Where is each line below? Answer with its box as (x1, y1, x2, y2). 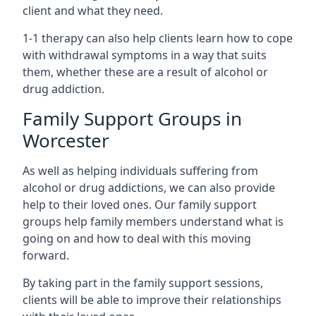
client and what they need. (23, 3, 163, 18)
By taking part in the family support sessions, (23, 275, 263, 291)
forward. (23, 248, 69, 263)
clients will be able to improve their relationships (23, 292, 281, 308)
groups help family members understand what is (23, 214, 284, 229)
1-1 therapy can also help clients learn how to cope (23, 30, 293, 46)
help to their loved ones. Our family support (23, 197, 257, 212)
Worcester (23, 128, 109, 153)
